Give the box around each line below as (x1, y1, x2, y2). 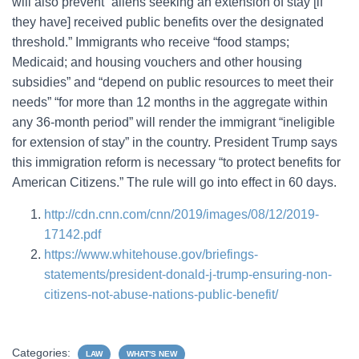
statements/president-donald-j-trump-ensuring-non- (44, 268, 332, 281)
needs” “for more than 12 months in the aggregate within (12, 95, 328, 109)
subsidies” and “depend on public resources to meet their (12, 75, 333, 89)
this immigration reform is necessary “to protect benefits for (12, 155, 341, 169)
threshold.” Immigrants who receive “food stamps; (12, 35, 289, 49)
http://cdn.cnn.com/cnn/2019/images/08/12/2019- (44, 208, 319, 221)
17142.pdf (44, 228, 101, 241)
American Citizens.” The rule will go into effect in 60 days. (12, 175, 337, 189)
